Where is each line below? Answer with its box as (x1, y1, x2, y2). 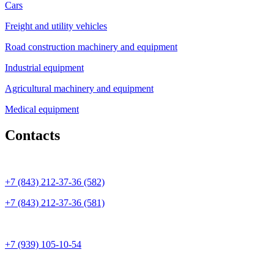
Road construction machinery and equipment (5, 42, 177, 53)
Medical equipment (5, 104, 79, 115)
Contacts (5, 127, 60, 143)
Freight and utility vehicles (5, 21, 107, 32)
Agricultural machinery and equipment (5, 83, 154, 94)
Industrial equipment (5, 62, 84, 73)
